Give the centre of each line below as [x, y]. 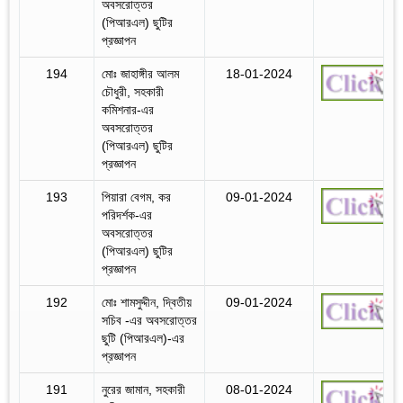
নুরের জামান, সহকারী [143, 389]
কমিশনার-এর [128, 109]
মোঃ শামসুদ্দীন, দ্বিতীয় [147, 302]
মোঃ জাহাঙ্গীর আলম [140, 73]
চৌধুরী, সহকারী [133, 91]
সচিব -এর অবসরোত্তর [149, 320]
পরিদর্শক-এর [127, 215]
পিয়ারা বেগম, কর [136, 197]
